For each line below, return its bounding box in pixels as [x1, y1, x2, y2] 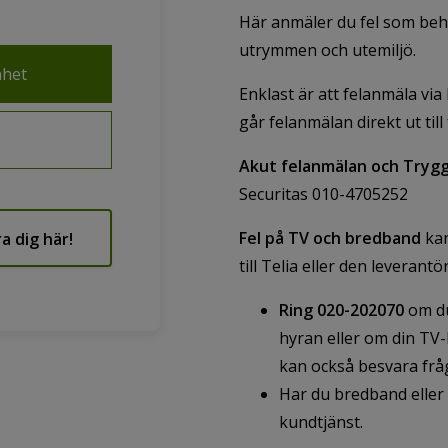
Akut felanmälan [239, 155, 367, 177]
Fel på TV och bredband [239, 227, 421, 249]
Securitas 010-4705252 [239, 183, 408, 205]
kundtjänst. [279, 411, 367, 433]
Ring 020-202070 [279, 299, 404, 321]
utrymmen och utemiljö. [239, 39, 416, 61]
